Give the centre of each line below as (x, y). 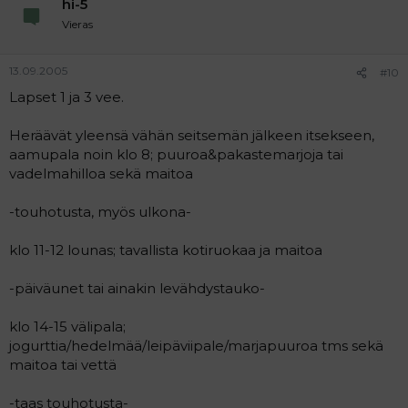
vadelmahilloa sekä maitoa (101, 173)
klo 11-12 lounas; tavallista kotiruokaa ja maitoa (166, 250)
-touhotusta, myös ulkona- (100, 212)
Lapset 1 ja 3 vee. (66, 97)
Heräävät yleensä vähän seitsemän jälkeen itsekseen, (192, 135)
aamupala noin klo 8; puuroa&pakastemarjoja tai (176, 154)
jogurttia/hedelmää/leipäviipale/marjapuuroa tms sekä (196, 346)
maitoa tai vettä (63, 365)
